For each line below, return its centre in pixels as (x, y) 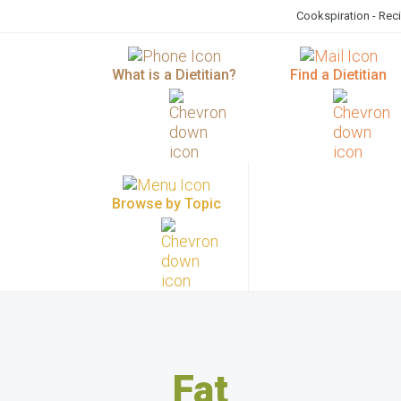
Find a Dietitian (338, 75)
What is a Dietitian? (174, 75)
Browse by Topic (166, 204)
